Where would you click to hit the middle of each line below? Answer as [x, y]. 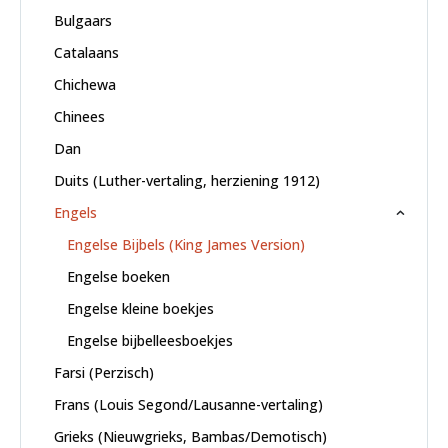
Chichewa [84, 84]
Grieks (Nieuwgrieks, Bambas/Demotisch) [190, 436]
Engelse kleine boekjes [140, 308]
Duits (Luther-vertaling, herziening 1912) [186, 180]
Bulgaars [82, 20]
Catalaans [86, 52]
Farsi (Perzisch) [103, 372]
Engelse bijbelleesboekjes [149, 340]
